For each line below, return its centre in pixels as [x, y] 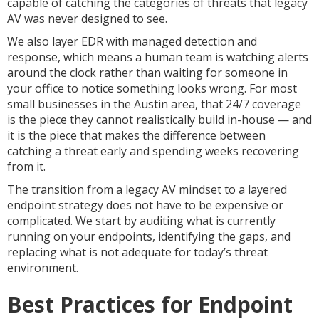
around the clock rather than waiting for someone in [147, 73]
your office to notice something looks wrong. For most [152, 88]
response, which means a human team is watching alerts [158, 57]
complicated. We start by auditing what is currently [141, 221]
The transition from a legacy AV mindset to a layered [147, 189]
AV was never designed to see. [87, 19]
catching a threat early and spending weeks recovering [153, 151]
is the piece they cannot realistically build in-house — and [159, 120]
